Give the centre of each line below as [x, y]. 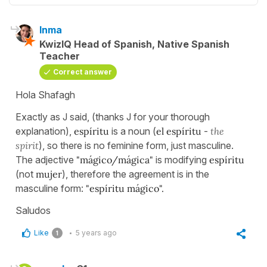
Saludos [33, 211]
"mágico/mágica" [115, 160]
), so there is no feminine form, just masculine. [136, 146]
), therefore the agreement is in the [136, 174]
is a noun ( [134, 131]
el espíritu [179, 131]
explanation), [45, 131]
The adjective [46, 160]
